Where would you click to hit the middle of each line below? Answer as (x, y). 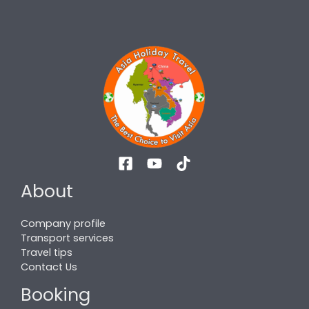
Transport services (67, 238)
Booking (56, 294)
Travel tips (47, 252)
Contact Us (49, 267)
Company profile (63, 223)
